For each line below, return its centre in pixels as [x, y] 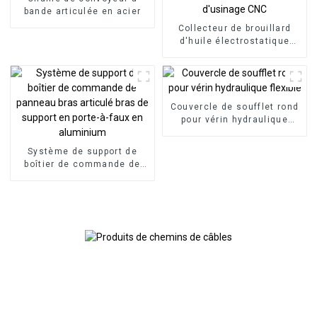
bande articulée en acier [82, 11]
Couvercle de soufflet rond [235, 106]
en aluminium [82, 202]
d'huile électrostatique [235, 41]
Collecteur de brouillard [235, 28]
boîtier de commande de [82, 164]
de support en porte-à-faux [82, 189]
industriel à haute [235, 53]
